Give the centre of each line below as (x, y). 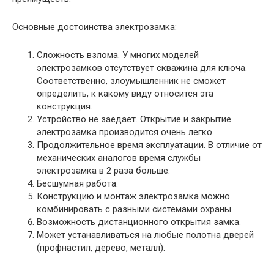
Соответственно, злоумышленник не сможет (131, 80)
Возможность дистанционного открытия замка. (139, 222)
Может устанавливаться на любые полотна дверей (145, 235)
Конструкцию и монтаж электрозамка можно (133, 196)
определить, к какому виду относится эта (125, 93)
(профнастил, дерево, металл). (101, 247)
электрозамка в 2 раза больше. (103, 170)
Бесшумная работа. (77, 183)
